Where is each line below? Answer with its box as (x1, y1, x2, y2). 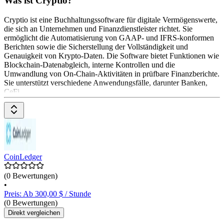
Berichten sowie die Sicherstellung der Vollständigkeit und (4, 42, 188, 51)
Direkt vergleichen (8, 208, 60, 216)
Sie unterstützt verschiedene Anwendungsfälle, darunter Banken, (4, 78, 207, 87)
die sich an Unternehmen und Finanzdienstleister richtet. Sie (4, 24, 192, 33)
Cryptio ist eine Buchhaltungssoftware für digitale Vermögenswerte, (4, 15, 217, 24)
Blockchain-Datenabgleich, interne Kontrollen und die (4, 60, 175, 69)
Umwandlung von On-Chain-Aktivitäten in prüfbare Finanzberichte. (4, 69, 219, 78)
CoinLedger (4, 152, 42, 161)
